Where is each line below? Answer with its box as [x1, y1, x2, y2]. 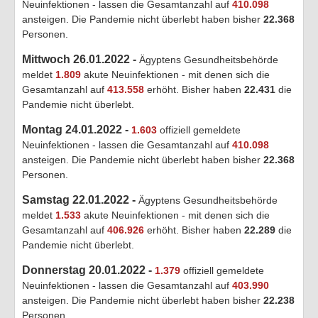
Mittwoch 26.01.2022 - [22, 53, 136, 65]
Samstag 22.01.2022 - [22, 193, 138, 206]
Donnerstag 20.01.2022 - [22, 263, 155, 276]
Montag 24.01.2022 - [22, 123, 131, 136]
